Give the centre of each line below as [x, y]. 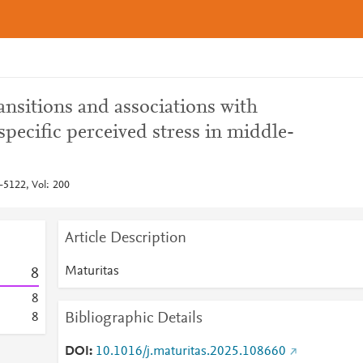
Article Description [125, 238]
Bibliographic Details [133, 318]
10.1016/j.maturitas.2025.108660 [190, 352]
